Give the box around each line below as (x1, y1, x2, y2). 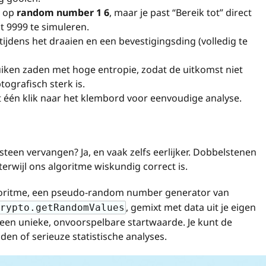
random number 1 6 (17, 6, 109, 19)
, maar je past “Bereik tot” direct (109, 6, 252, 19)
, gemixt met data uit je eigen (126, 201, 256, 214)
